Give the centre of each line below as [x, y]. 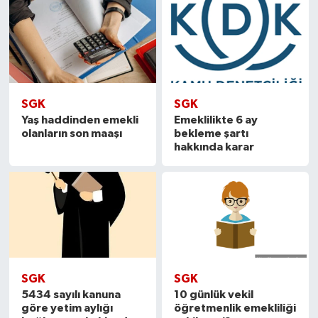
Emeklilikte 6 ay [216, 120]
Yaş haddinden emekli [79, 120]
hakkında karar [214, 147]
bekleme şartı [212, 133]
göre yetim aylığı [67, 308]
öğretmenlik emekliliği [235, 308]
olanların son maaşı [71, 133]
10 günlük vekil [214, 295]
